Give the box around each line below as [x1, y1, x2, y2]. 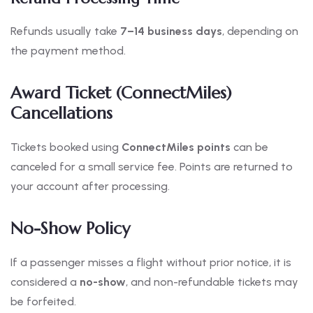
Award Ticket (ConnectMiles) [10, 82, 232, 104]
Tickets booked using [10, 140, 122, 154]
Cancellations [10, 103, 112, 124]
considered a [10, 275, 80, 289]
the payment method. [10, 44, 126, 58]
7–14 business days [120, 24, 222, 38]
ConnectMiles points [122, 140, 231, 154]
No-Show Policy [10, 218, 130, 240]
